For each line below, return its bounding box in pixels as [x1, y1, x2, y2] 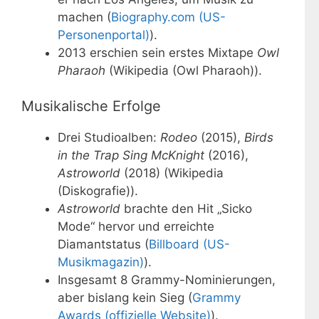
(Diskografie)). [58, 184, 138, 199]
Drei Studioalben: [58, 130, 160, 145]
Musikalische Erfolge [21, 98, 161, 115]
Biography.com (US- [111, 9, 226, 24]
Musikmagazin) [58, 255, 144, 270]
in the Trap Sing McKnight [58, 148, 204, 163]
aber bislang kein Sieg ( [58, 291, 192, 305]
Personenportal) [58, 27, 150, 42]
